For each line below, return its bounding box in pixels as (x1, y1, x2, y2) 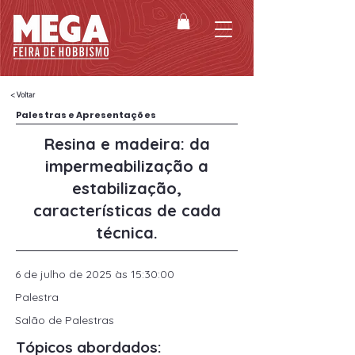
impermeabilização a (45, 156, 208, 177)
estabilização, (72, 178, 181, 199)
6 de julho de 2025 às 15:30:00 (15, 267, 174, 282)
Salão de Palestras (15, 313, 114, 328)
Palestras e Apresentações (16, 109, 156, 122)
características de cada (32, 200, 221, 221)
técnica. (96, 223, 158, 243)
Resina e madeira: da (44, 134, 210, 155)
